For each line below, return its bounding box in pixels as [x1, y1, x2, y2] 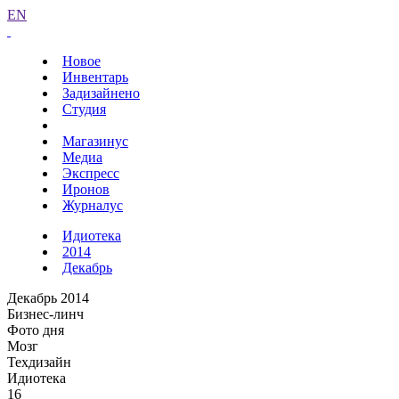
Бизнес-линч [7, 306, 84, 322]
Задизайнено [62, 85, 140, 101]
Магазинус [62, 134, 128, 149]
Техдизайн [7, 354, 71, 370]
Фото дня [7, 322, 64, 338]
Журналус [62, 198, 123, 213]
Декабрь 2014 [7, 290, 89, 305]
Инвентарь [62, 69, 128, 85]
